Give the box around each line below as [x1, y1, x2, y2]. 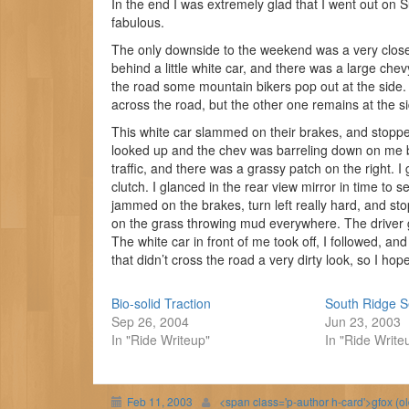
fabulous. [111, 13, 164, 31]
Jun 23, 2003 [325, 312, 402, 330]
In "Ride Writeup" [111, 330, 210, 349]
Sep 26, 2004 [111, 312, 189, 330]
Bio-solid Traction [111, 294, 211, 312]
